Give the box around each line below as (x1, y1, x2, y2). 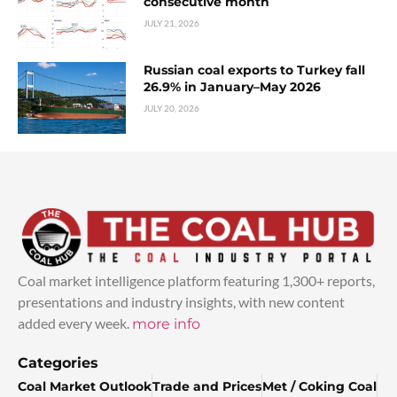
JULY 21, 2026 (144, 18, 200, 29)
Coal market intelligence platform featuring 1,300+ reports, (18, 272, 375, 290)
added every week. (18, 315, 132, 332)
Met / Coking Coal (262, 378, 377, 395)
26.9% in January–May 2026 (144, 79, 322, 95)
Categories (18, 354, 98, 372)
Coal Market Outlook (18, 378, 152, 395)
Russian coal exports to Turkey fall (144, 62, 366, 78)
